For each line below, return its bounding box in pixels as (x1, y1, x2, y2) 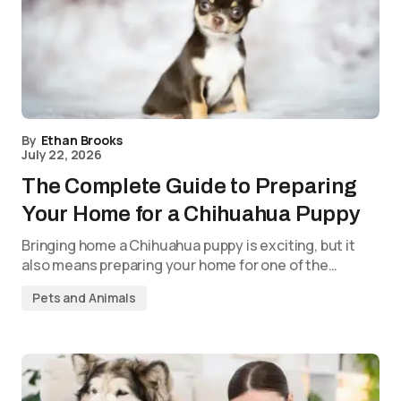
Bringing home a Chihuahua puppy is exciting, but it (21, 235, 355, 255)
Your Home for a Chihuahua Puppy (21, 202, 361, 226)
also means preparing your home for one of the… (21, 255, 337, 275)
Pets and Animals (32, 289, 136, 306)
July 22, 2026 (21, 146, 102, 163)
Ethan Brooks (40, 132, 123, 149)
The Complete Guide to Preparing (21, 175, 357, 198)
